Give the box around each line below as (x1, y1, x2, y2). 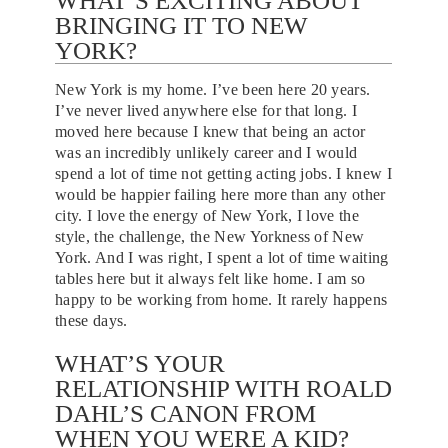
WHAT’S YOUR (55, 349, 225, 377)
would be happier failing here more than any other (55, 185, 386, 203)
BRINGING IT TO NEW (55, 11, 308, 39)
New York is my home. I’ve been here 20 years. (55, 80, 371, 98)
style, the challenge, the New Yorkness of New (55, 227, 365, 245)
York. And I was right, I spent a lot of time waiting (55, 248, 389, 266)
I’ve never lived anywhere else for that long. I (55, 101, 358, 119)
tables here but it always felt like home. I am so (55, 269, 366, 287)
